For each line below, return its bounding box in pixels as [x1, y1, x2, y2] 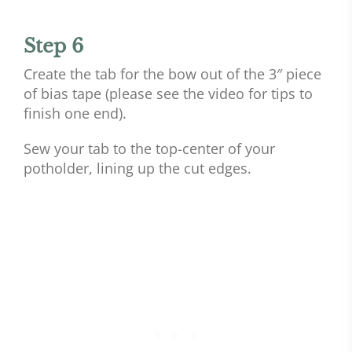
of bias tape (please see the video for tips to [24, 83, 313, 103]
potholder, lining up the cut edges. [24, 158, 251, 178]
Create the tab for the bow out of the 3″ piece [24, 64, 321, 83]
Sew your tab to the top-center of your [24, 138, 275, 158]
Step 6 [24, 34, 83, 57]
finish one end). [24, 103, 126, 123]
